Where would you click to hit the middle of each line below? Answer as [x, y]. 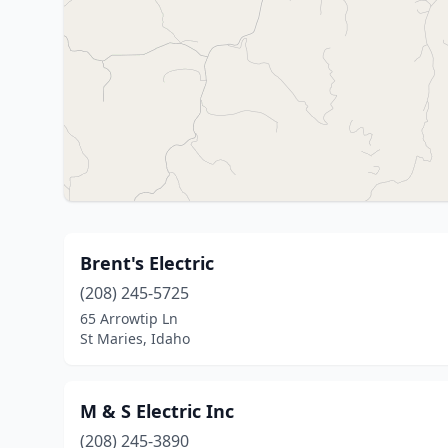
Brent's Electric [147, 263]
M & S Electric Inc [157, 411]
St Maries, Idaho [135, 338]
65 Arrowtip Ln [129, 318]
